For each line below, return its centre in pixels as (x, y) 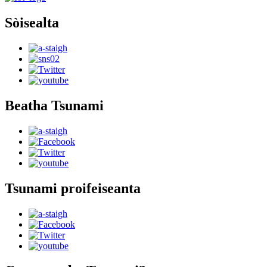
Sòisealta (32, 22)
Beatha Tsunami (54, 105)
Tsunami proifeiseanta (73, 188)
